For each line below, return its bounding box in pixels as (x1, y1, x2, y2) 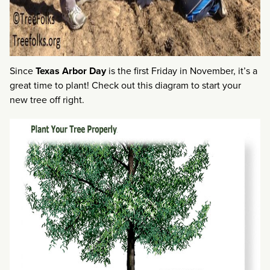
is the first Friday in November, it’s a (106, 63, 257, 78)
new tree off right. (10, 92, 84, 107)
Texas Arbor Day (36, 63, 106, 78)
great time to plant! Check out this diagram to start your (10, 78, 241, 92)
